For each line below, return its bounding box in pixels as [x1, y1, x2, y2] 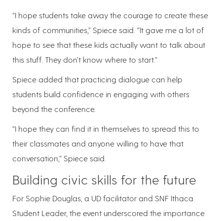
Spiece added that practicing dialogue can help [12, 74, 183, 84]
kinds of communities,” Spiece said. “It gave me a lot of [12, 25, 204, 35]
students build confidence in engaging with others [12, 89, 189, 99]
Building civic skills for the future [12, 171, 196, 187]
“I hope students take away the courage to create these [12, 10, 208, 20]
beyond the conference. [12, 104, 96, 113]
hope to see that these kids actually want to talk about [12, 39, 205, 49]
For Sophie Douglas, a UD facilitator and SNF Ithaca [12, 193, 193, 203]
